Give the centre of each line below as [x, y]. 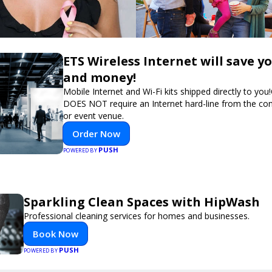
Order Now [96, 134]
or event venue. [93, 116]
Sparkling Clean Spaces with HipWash [142, 202]
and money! [100, 77]
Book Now [56, 234]
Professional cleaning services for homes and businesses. [137, 216]
